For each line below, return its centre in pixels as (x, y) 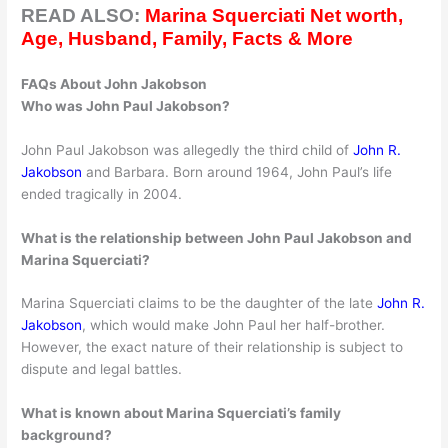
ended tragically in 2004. (102, 193)
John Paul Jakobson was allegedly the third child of (187, 149)
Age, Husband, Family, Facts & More (187, 38)
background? (67, 435)
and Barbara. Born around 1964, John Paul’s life (237, 171)
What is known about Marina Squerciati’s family (181, 413)
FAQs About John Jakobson (114, 83)
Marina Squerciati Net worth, (274, 15)
